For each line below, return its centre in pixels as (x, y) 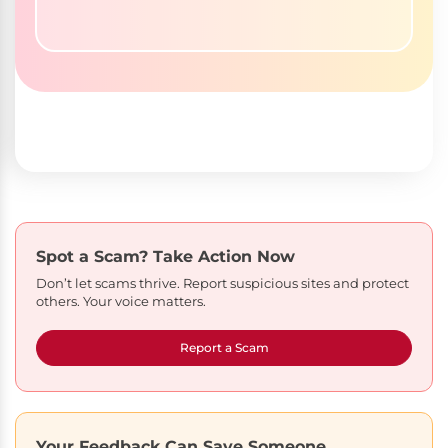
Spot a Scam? (94, 257)
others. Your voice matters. (121, 301)
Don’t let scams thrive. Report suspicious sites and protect (222, 283)
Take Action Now (224, 257)
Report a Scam (224, 348)
